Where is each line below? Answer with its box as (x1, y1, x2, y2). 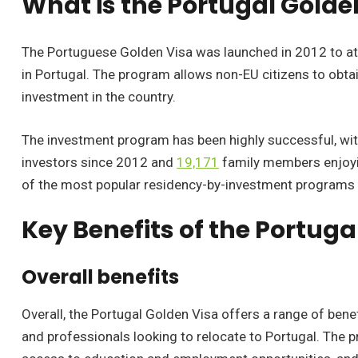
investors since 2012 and (22, 153, 177, 170)
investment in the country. (22, 88, 176, 105)
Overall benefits (22, 263, 179, 290)
